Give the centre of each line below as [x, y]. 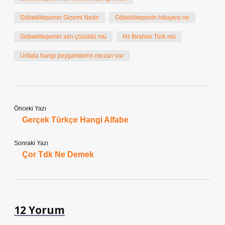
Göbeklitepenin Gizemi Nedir [60, 18]
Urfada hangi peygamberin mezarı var [72, 56]
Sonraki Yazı [31, 143]
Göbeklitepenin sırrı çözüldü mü [63, 37]
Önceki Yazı [30, 108]
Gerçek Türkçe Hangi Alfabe [75, 120]
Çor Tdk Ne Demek [58, 154]
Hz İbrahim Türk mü [149, 37]
